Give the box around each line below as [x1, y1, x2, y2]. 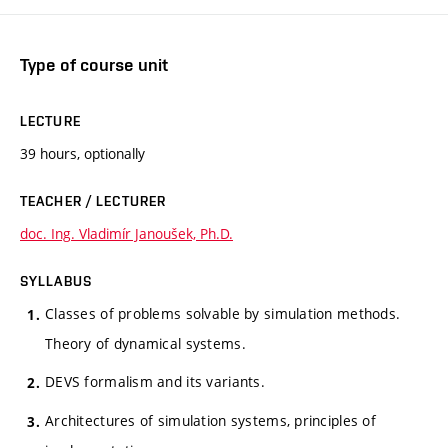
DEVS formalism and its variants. [45, 372, 265, 392]
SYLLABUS [20, 272, 92, 289]
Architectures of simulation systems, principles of [45, 411, 376, 430]
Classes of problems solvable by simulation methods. [45, 303, 401, 323]
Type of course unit [20, 53, 168, 75]
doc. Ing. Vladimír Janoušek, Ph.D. [20, 223, 233, 243]
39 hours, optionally [20, 143, 145, 163]
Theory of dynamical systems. [45, 333, 246, 353]
